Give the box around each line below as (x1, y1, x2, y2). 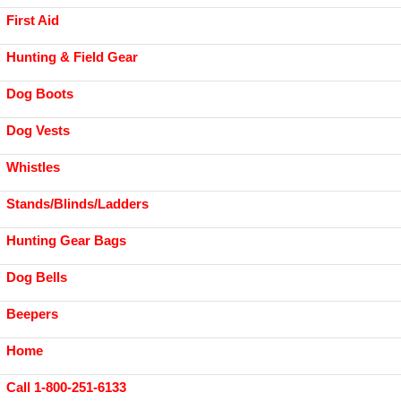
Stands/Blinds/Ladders (6, 196, 149, 212)
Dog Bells (6, 269, 67, 286)
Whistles (6, 159, 60, 175)
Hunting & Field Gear (6, 49, 138, 65)
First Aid (6, 13, 59, 29)
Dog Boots (6, 86, 73, 102)
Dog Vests (6, 123, 70, 139)
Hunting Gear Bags (6, 233, 126, 249)
